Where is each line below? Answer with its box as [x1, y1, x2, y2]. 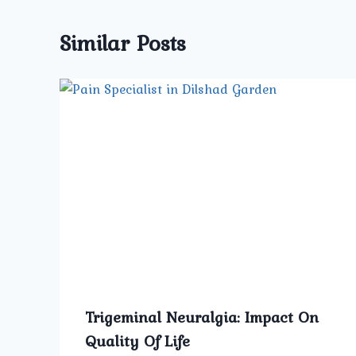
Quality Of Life [85, 328, 190, 353]
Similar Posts [60, 26, 186, 60]
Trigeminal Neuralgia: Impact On [85, 304, 319, 329]
